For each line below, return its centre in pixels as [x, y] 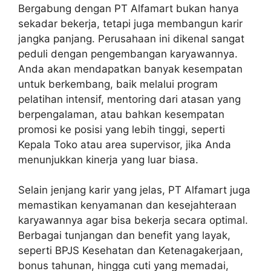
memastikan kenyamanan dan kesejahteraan [127, 205]
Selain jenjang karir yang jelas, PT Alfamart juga [134, 190]
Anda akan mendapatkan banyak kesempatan [130, 69]
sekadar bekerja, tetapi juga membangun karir [130, 23]
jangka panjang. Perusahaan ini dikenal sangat [131, 38]
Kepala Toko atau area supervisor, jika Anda [125, 144]
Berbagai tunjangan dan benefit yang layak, [124, 236]
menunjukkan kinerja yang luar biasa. [108, 159]
